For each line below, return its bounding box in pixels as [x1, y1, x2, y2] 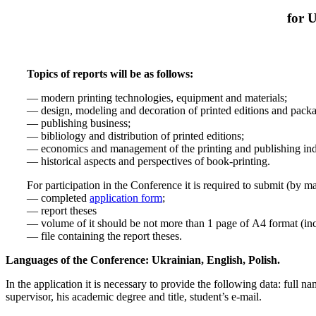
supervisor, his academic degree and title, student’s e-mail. [6, 291, 262, 303]
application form [90, 192, 162, 205]
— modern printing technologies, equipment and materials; [27, 92, 287, 104]
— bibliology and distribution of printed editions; [27, 130, 244, 142]
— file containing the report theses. [27, 230, 182, 243]
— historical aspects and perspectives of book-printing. [27, 155, 270, 168]
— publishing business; [27, 117, 130, 130]
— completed [27, 192, 90, 205]
